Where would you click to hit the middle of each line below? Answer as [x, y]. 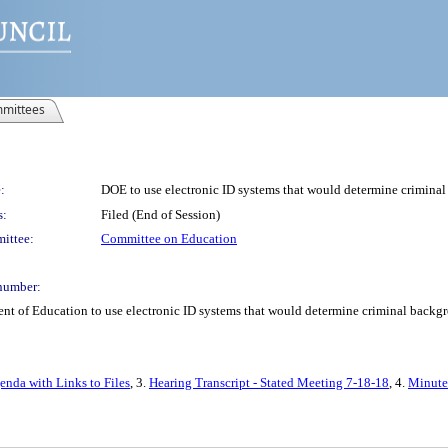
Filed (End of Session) [160, 214]
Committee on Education [169, 238]
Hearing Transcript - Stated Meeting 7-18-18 [269, 382]
